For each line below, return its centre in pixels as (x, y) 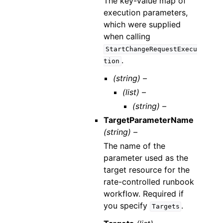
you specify (126, 206)
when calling (127, 37)
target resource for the (146, 170)
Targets (166, 207)
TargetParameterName (148, 120)
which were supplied (142, 25)
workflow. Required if (143, 194)
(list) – (134, 92)
